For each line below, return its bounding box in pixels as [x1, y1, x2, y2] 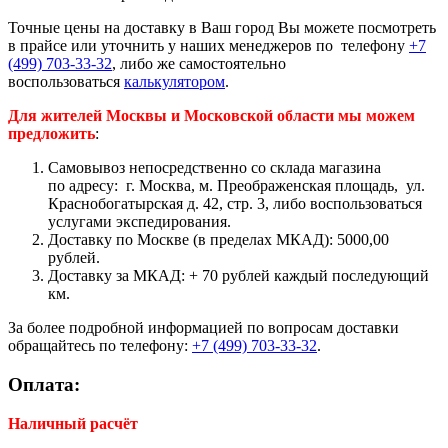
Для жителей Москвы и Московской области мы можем [8, 107, 415, 125]
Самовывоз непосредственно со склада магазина [48, 159, 381, 177]
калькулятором [124, 73, 225, 91]
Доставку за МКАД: [48, 267, 189, 285]
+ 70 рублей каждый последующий [189, 267, 429, 285]
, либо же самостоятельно [112, 55, 286, 73]
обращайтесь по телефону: [8, 337, 192, 355]
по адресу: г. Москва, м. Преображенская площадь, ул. [48, 177, 425, 195]
